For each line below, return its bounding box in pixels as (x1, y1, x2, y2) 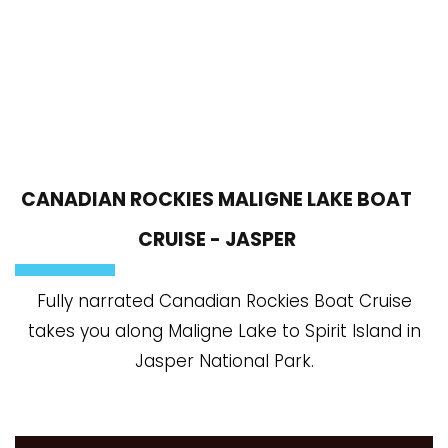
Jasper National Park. (134, 348, 314, 373)
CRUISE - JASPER (137, 225, 296, 253)
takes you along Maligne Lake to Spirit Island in (27, 318, 421, 343)
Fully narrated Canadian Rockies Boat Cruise (36, 288, 412, 313)
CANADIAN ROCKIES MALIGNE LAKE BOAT (21, 185, 412, 213)
